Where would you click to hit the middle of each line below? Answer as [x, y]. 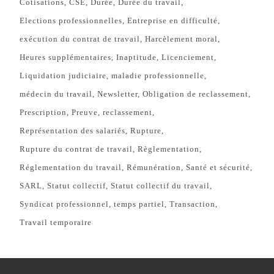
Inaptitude [137, 57]
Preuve [85, 112]
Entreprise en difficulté [173, 20]
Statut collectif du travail [161, 185]
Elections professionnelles [71, 20]
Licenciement [188, 57]
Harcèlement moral [182, 39]
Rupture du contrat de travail [76, 149]
